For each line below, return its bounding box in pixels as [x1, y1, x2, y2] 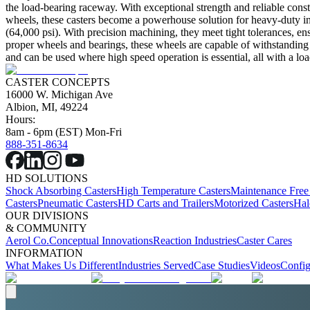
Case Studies [194, 259, 250, 272]
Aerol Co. [6, 235, 49, 247]
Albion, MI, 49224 [6, 101, 88, 113]
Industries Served [118, 259, 194, 272]
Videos [250, 259, 280, 272]
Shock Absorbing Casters [6, 185, 116, 197]
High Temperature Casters [116, 185, 230, 197]
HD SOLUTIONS [6, 172, 88, 185]
